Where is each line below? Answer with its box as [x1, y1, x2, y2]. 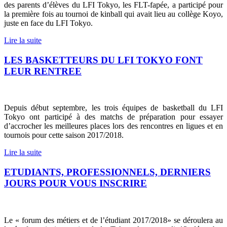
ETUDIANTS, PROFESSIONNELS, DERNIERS [4, 167, 211, 178]
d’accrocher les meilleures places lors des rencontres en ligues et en [4, 122, 223, 131]
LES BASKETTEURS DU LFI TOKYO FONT [4, 54, 203, 65]
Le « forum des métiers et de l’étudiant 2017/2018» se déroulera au [4, 215, 223, 224]
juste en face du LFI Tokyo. [4, 18, 93, 27]
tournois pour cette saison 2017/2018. [4, 131, 124, 140]
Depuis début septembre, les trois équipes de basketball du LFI [4, 103, 223, 112]
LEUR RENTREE [4, 65, 82, 77]
